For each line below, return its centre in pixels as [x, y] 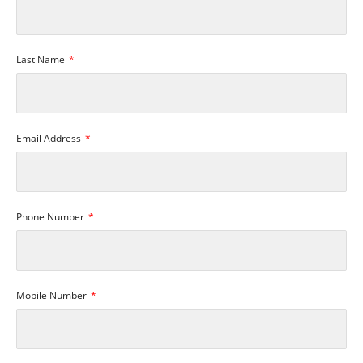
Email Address [50, 138]
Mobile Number [53, 295]
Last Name [42, 59]
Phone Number [51, 216]
